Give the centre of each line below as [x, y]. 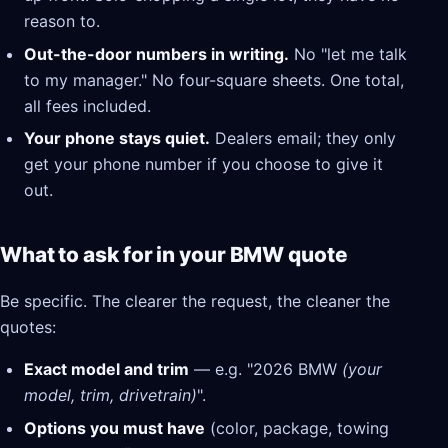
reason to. [62, 21]
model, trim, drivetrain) [110, 395]
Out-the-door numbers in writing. [156, 53]
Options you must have [114, 427]
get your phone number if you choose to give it [203, 164]
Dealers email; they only [303, 138]
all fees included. [87, 105]
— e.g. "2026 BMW [265, 369]
